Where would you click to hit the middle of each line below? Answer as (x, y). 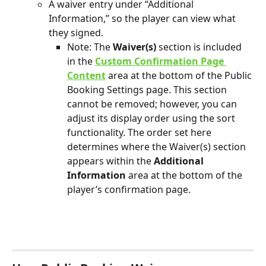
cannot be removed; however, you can (153, 104)
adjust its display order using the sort (152, 118)
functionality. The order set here (140, 133)
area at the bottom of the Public (180, 76)
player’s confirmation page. (129, 190)
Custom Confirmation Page (161, 61)
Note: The (90, 47)
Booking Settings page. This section (148, 90)
